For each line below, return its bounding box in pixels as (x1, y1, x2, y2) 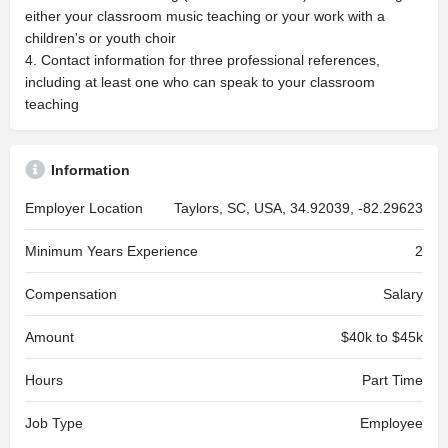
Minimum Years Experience (25, 243, 198, 259)
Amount (25, 329, 74, 345)
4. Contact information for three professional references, (25, 52, 380, 68)
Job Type (25, 415, 83, 431)
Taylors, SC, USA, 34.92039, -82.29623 (174, 200, 423, 216)
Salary (383, 286, 423, 302)
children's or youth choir (25, 30, 176, 46)
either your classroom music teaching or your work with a (25, 8, 385, 24)
